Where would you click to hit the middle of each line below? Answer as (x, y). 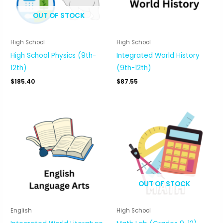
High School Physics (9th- (54, 56)
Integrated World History (158, 56)
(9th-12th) (134, 68)
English (21, 211)
